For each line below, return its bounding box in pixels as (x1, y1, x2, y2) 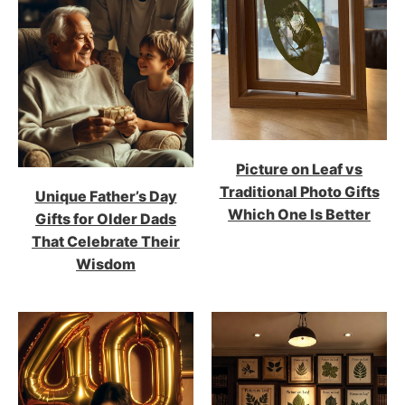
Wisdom (76, 254, 136, 273)
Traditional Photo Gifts (219, 182, 380, 201)
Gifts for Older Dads (35, 209, 176, 228)
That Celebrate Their (32, 231, 180, 250)
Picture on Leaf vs (236, 159, 363, 178)
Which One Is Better (228, 204, 371, 223)
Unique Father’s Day (34, 186, 177, 205)
